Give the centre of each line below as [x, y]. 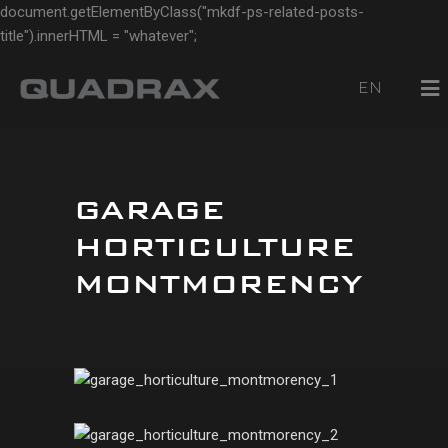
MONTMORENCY [218, 284]
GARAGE [149, 210]
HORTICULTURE [214, 247]
